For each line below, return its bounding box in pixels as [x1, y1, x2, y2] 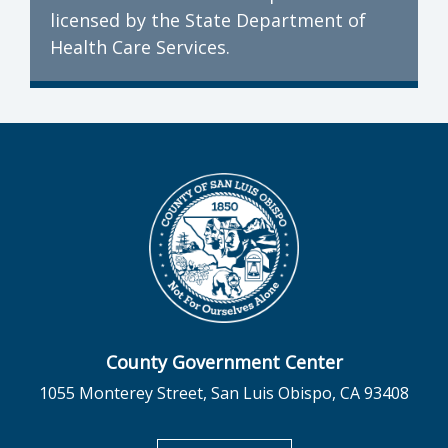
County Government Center [105, 349, 343, 374]
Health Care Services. [50, 34, 230, 59]
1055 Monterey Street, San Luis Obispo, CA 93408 [39, 381, 409, 404]
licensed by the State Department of [50, 7, 366, 32]
